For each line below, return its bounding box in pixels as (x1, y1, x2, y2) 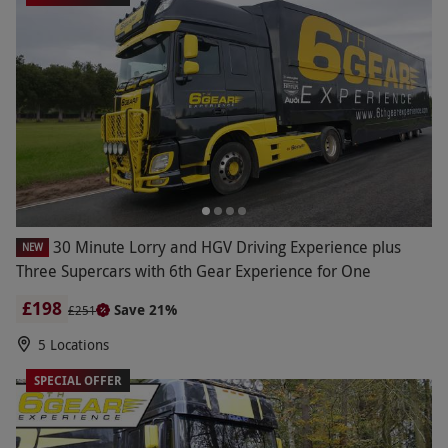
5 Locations (38, 335, 109, 355)
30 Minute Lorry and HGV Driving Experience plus (53, 236, 401, 259)
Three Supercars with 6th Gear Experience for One (16, 260, 371, 283)
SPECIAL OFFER (34, 372, 122, 390)
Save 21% (114, 300, 177, 320)
